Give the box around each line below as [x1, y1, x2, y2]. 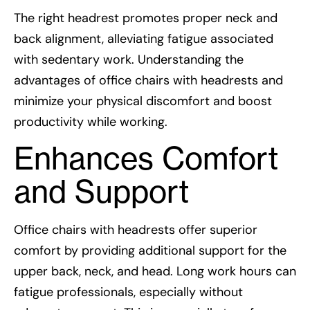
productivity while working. [14, 113, 167, 130]
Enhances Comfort [14, 140, 278, 178]
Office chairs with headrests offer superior [14, 221, 257, 239]
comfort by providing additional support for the [14, 242, 286, 259]
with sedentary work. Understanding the [14, 51, 244, 68]
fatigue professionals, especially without [14, 284, 243, 301]
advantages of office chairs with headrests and [14, 71, 283, 89]
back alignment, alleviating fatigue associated [14, 30, 273, 47]
